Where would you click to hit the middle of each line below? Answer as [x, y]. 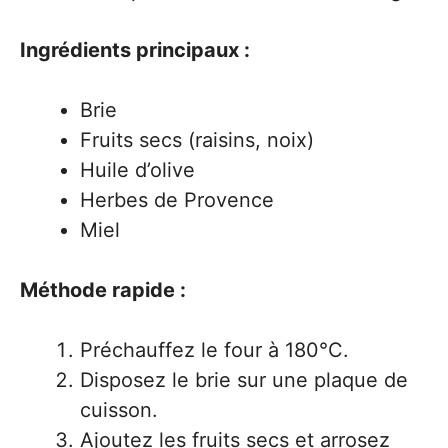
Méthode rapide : [103, 290]
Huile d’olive [137, 170]
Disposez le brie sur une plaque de [244, 380]
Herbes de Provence [177, 200]
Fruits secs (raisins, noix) [197, 140]
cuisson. [119, 410]
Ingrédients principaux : [135, 50]
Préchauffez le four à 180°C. [214, 350]
